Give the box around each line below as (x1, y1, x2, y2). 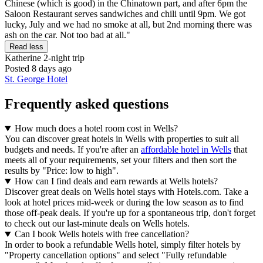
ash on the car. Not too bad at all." (5, 29, 130, 40)
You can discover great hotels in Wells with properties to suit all (5, 134, 239, 144)
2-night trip (41, 52, 85, 63)
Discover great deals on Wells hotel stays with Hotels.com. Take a (5, 187, 248, 197)
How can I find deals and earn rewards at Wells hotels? (14, 176, 218, 187)
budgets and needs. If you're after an (5, 144, 141, 155)
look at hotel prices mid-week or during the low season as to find (5, 197, 244, 208)
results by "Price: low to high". (5, 166, 119, 176)
